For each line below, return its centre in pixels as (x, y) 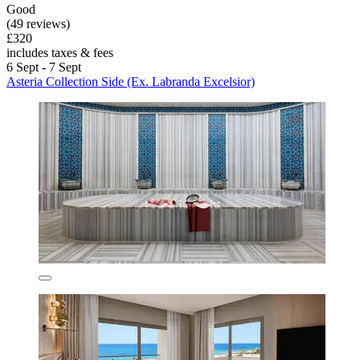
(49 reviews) (38, 24)
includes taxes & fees (60, 53)
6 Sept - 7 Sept (44, 67)
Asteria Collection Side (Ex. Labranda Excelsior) (131, 82)
